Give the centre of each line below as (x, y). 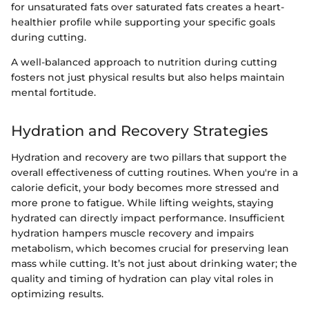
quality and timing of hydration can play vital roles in (142, 278)
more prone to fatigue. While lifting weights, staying (142, 202)
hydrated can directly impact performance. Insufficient (148, 218)
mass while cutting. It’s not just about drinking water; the (154, 263)
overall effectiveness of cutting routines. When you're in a (154, 172)
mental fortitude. (53, 93)
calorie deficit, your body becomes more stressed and (145, 187)
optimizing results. (57, 293)
